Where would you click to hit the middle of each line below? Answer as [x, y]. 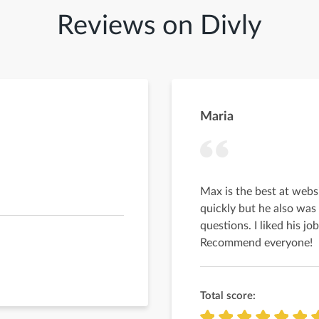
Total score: [228, 296]
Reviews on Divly [159, 26]
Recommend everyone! [256, 243]
